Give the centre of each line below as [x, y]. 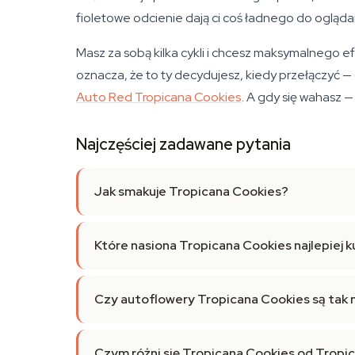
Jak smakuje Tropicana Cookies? [191, 191]
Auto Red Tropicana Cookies [159, 97]
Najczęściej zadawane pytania [183, 144]
